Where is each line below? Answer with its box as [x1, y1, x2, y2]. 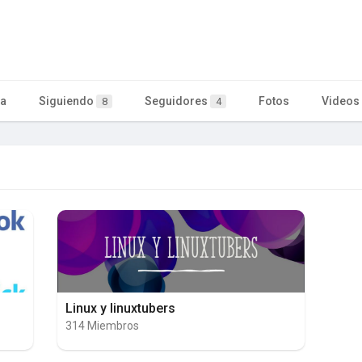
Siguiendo [39, 94, 96, 107]
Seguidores [145, 94, 210, 107]
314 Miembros [65, 318, 139, 332]
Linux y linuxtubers [65, 300, 175, 316]
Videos [322, 94, 360, 107]
